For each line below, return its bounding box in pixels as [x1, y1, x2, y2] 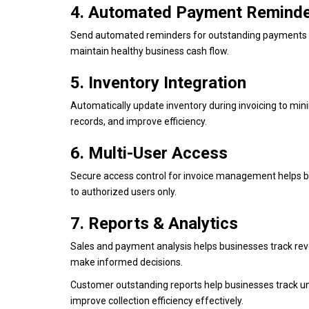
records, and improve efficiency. [70, 115, 207, 127]
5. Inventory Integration [70, 72, 246, 92]
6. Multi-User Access [70, 143, 228, 163]
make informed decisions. [70, 256, 183, 268]
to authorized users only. [70, 186, 177, 197]
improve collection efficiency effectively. [70, 295, 243, 306]
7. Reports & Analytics [70, 213, 238, 233]
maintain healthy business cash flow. [70, 45, 231, 57]
